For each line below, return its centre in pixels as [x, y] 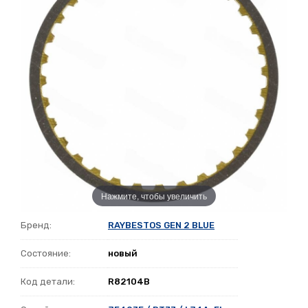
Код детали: [48, 282]
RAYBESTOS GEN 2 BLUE [161, 225]
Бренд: [36, 225]
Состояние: [46, 254]
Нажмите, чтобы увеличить [154, 196]
